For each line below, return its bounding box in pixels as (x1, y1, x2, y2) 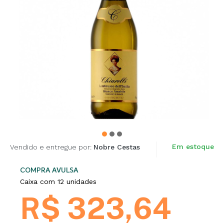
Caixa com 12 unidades (20, 177, 96, 185)
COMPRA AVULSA (20, 167, 78, 174)
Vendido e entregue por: (10, 143, 93, 151)
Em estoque (172, 142, 214, 150)
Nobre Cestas (93, 143, 140, 151)
